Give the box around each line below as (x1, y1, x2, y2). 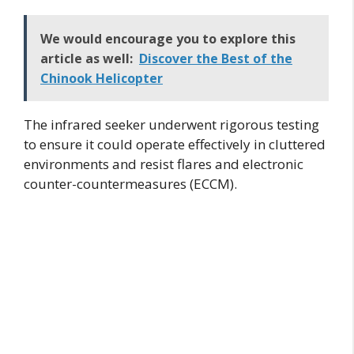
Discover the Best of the (139, 49, 292, 67)
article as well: (40, 49, 133, 67)
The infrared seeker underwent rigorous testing (24, 115, 319, 134)
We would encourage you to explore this (40, 29, 296, 47)
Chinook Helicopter (40, 69, 163, 87)
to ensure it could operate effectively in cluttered (24, 134, 326, 153)
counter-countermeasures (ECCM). (24, 174, 237, 193)
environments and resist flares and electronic (24, 154, 303, 173)
